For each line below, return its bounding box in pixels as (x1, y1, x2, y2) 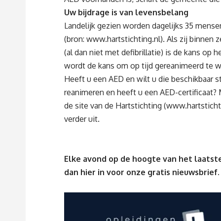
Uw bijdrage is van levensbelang (64, 7, 188, 18)
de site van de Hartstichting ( (64, 101, 166, 111)
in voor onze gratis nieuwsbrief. (98, 167, 220, 178)
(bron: (64, 34, 86, 44)
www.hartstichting (86, 34, 152, 44)
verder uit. (64, 114, 100, 124)
